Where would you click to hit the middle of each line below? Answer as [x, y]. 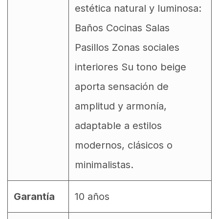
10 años [92, 197]
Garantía [34, 197]
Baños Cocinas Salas [122, 28]
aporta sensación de [122, 87]
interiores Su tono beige [131, 67]
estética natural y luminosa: [138, 8]
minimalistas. [104, 165]
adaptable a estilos [118, 126]
